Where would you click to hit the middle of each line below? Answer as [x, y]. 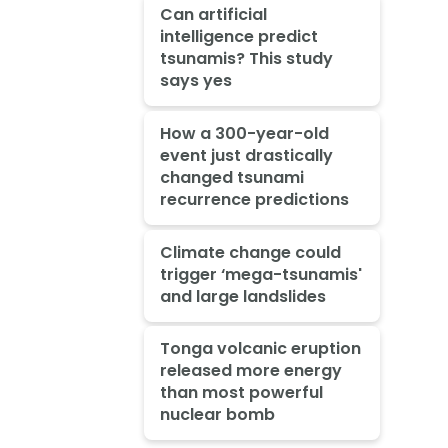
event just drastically [246, 155]
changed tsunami [231, 177]
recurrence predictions [254, 199]
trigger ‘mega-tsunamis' [260, 274]
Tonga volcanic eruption [260, 349]
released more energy [250, 371]
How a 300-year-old [244, 133]
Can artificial [213, 14]
